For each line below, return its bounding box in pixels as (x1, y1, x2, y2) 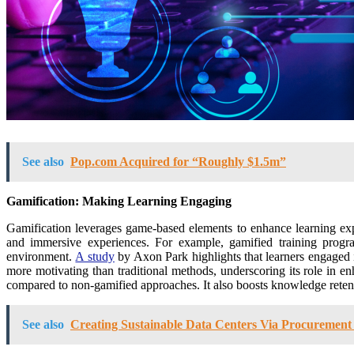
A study (75, 249, 115, 263)
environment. (6, 249, 76, 263)
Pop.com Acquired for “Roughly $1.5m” (70, 154, 286, 168)
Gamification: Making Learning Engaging (6, 194, 232, 208)
